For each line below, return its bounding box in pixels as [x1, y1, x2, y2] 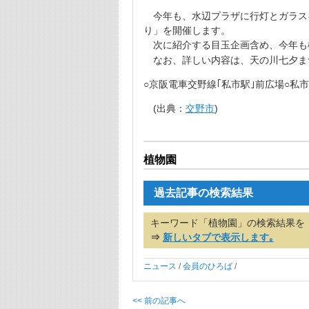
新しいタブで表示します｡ [163, 232, 274, 243]
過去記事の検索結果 [154, 187, 253, 199]
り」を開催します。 [143, 25, 230, 36]
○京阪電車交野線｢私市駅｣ [143, 79, 255, 90]
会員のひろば [183, 261, 232, 272]
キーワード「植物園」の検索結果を [150, 217, 305, 229]
